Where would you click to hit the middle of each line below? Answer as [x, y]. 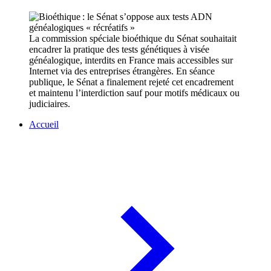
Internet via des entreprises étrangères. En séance [122, 71]
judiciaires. [50, 104]
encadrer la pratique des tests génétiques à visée [119, 50]
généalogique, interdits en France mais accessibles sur [131, 60]
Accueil [44, 125]
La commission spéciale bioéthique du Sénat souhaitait [133, 39]
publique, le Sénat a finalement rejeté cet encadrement [131, 82]
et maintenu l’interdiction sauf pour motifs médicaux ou [134, 93]
